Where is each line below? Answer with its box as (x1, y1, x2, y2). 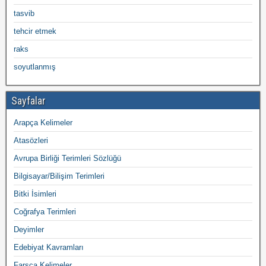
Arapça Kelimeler (14, 118, 72, 127)
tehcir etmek (14, 27, 56, 36)
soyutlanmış (14, 62, 56, 71)
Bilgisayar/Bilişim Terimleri (14, 172, 104, 180)
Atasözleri (14, 136, 48, 145)
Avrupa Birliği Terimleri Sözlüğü (14, 154, 121, 163)
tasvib (14, 9, 34, 18)
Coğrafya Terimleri (14, 207, 76, 216)
